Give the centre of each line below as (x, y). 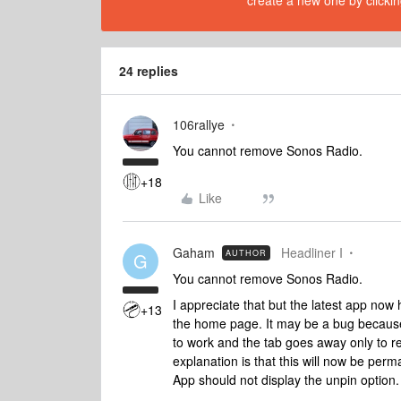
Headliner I (312, 252)
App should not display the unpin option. (286, 380)
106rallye (199, 124)
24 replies (149, 71)
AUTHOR (246, 253)
